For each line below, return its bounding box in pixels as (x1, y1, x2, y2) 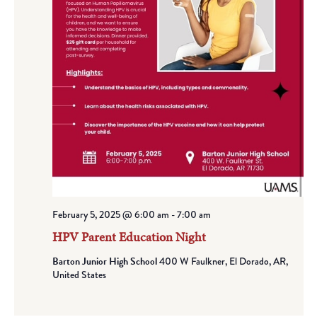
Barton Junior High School (52, 253, 159, 269)
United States (52, 267, 106, 282)
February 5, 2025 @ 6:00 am (52, 207, 169, 221)
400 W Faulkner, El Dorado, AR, (158, 253, 288, 268)
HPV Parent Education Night (52, 227, 206, 246)
